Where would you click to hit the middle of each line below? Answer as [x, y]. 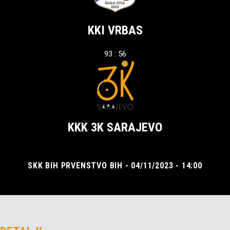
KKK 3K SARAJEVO [115, 127]
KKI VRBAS [115, 30]
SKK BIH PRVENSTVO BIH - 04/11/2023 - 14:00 [115, 166]
